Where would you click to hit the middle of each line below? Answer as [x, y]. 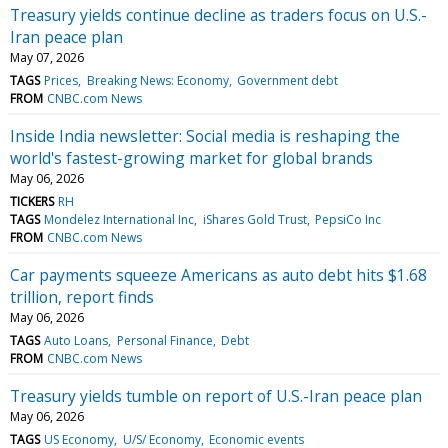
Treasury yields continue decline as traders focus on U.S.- [218, 14]
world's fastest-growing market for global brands [191, 157]
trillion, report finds [82, 296]
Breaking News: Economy [157, 80]
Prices [61, 80]
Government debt [287, 80]
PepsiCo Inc [347, 219]
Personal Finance [164, 340]
